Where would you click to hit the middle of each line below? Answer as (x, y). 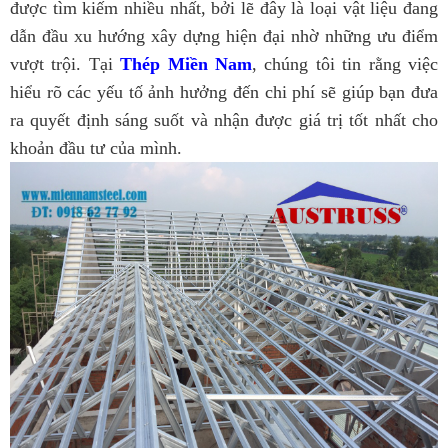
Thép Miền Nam (186, 64)
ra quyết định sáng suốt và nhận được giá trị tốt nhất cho (224, 120)
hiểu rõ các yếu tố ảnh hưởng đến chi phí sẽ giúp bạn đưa (224, 92)
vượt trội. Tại (65, 64)
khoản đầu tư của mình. (96, 148)
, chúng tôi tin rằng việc (345, 64)
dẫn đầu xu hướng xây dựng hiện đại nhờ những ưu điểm (224, 36)
